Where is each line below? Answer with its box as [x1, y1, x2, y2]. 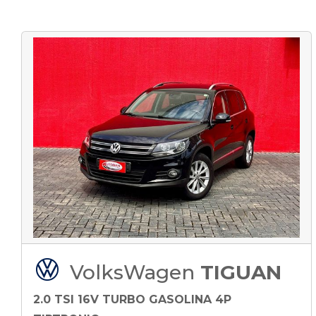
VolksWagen [70, 260, 200, 284]
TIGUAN [200, 260, 281, 284]
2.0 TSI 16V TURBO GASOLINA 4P [33, 292, 231, 306]
